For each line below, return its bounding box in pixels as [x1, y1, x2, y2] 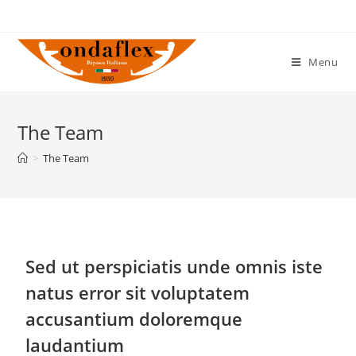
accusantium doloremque [25, 307, 243, 331]
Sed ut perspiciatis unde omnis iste [25, 254, 323, 278]
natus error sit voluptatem [25, 281, 250, 304]
